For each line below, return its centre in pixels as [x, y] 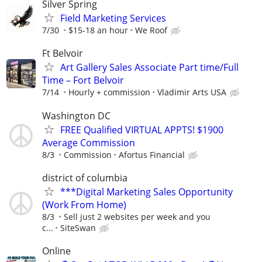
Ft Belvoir [63, 54]
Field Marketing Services [113, 18]
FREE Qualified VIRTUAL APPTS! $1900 [142, 130]
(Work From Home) [84, 204]
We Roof [151, 30]
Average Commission [89, 142]
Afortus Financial [152, 154]
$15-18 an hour [98, 30]
